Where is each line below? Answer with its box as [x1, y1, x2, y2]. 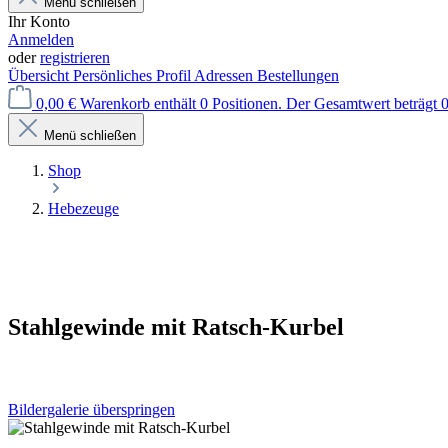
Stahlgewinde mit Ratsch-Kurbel [8, 313, 344, 340]
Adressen [194, 66, 257, 84]
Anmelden [8, 30, 74, 48]
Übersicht [8, 66, 73, 84]
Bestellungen [257, 66, 339, 84]
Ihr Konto [8, 12, 70, 30]
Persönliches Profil [73, 66, 194, 84]
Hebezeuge [48, 199, 119, 217]
